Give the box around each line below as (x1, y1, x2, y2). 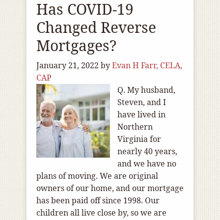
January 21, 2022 (36, 60, 99, 71)
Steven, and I (117, 97, 166, 108)
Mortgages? (36, 35, 116, 55)
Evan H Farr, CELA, (112, 60, 182, 71)
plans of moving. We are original (36, 170, 158, 181)
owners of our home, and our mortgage (36, 183, 184, 193)
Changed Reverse (36, 17, 156, 37)
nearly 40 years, (117, 146, 177, 157)
